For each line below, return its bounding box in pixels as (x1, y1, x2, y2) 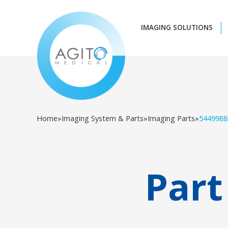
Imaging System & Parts (62, 113, 144, 123)
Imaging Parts (148, 113, 195, 123)
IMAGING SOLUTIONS (140, 22, 213, 32)
